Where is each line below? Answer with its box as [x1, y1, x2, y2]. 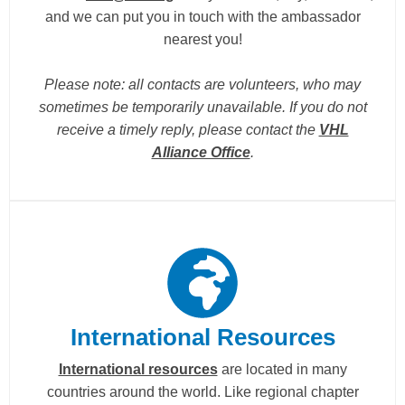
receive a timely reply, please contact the [56, 121, 319, 137]
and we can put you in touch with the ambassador [44, 8, 361, 24]
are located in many [217, 361, 347, 377]
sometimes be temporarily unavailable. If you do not [38, 99, 367, 115]
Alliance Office [151, 144, 250, 160]
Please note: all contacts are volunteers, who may [44, 76, 361, 92]
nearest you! [163, 31, 242, 47]
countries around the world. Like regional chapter [46, 383, 359, 400]
